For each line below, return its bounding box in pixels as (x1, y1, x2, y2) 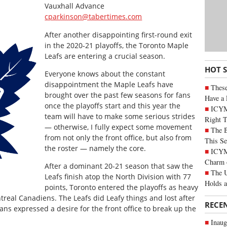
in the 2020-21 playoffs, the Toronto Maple (45, 40, 189, 50)
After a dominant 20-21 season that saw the (45, 161, 194, 171)
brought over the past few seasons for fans (45, 90, 191, 100)
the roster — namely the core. (45, 143, 146, 153)
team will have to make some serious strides (45, 111, 196, 121)
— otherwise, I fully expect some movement (45, 122, 193, 132)
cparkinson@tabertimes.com (45, 12, 142, 22)
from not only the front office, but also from (45, 132, 192, 142)
